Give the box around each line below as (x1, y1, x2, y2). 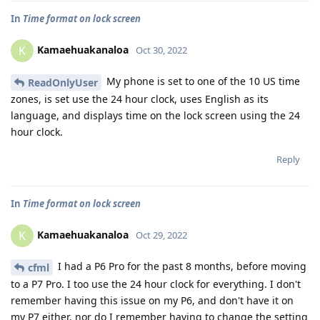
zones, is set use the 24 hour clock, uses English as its (11, 91, 269, 106)
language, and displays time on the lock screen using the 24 (11, 108, 300, 122)
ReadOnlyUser (28, 75, 98, 89)
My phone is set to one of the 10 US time (104, 74, 300, 88)
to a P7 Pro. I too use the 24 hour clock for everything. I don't (11, 276, 301, 291)
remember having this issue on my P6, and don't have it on (11, 293, 294, 307)
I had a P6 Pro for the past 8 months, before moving (55, 259, 306, 273)
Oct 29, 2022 (136, 228, 187, 241)
